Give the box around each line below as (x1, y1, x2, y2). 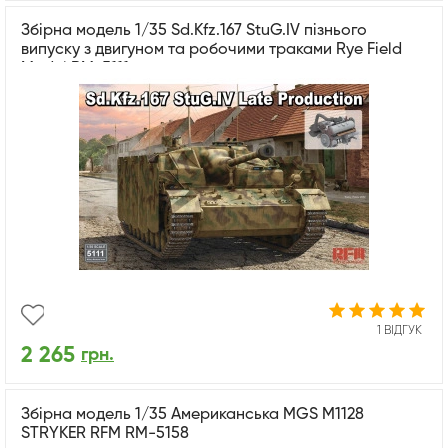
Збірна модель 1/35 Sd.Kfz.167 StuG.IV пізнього (21, 23, 367, 40)
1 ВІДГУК (377, 325, 422, 338)
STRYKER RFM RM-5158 (21, 426, 189, 443)
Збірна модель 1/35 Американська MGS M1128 (21, 407, 364, 424)
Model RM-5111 (21, 61, 129, 78)
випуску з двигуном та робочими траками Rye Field (21, 42, 402, 59)
